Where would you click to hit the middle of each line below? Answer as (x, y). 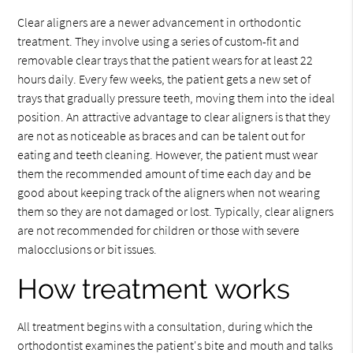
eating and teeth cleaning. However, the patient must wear (168, 154)
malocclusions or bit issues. (87, 249)
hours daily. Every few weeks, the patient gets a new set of (164, 78)
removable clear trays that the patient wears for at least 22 (165, 59)
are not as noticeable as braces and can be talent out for (162, 135)
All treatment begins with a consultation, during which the (165, 326)
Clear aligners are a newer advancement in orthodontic (160, 22)
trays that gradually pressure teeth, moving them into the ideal (176, 97)
